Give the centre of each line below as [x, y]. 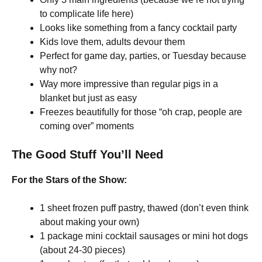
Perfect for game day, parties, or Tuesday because [143, 56]
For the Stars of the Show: [69, 180]
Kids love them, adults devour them [112, 42]
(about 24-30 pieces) [82, 250]
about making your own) [89, 222]
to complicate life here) [87, 14]
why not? [58, 70]
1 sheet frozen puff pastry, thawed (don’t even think [144, 208]
